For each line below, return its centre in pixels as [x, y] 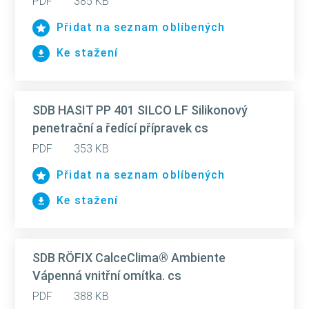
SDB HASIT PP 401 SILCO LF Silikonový [140, 110]
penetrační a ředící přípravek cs [120, 128]
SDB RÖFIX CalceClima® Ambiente [129, 258]
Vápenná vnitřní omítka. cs [107, 276]
